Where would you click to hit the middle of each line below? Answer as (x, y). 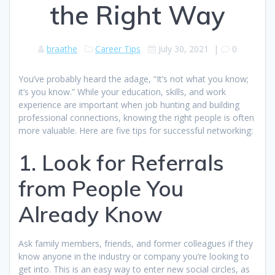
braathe (62, 48)
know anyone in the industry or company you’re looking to (134, 256)
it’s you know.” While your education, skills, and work (122, 91)
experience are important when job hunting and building (129, 104)
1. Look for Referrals (121, 162)
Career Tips (118, 48)
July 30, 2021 (184, 48)
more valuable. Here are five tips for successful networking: (136, 130)
